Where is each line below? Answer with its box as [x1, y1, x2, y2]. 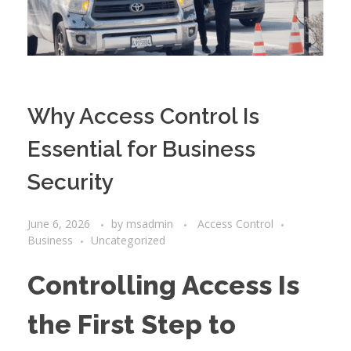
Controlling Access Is [27, 270, 299, 301]
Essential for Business [27, 136, 255, 163]
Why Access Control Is [27, 103, 259, 130]
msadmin [126, 216, 176, 231]
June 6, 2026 [27, 216, 90, 231]
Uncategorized [91, 233, 165, 248]
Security [27, 169, 114, 196]
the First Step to [27, 309, 236, 340]
